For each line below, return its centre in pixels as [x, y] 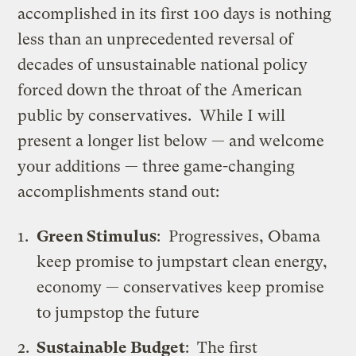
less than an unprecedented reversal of [156, 39]
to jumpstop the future [118, 312]
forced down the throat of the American [160, 90]
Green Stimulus [97, 236]
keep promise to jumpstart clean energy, [182, 261]
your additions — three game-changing [157, 166]
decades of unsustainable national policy [163, 64]
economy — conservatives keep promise [181, 287]
